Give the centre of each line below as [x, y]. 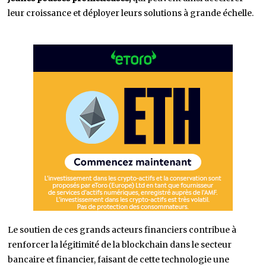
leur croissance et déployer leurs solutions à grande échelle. [131, 13]
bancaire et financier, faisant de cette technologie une [119, 259]
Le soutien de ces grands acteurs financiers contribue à [122, 229]
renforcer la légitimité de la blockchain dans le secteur [120, 244]
